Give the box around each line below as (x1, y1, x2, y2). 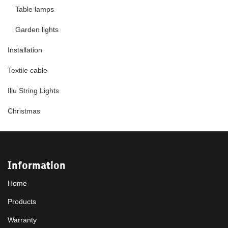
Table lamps (15, 5, 54, 14)
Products (8, 197, 36, 206)
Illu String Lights (8, 87, 59, 95)
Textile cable (8, 66, 47, 75)
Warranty (8, 216, 37, 224)
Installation (8, 46, 42, 54)
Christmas (8, 107, 40, 116)
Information (8, 159, 66, 172)
